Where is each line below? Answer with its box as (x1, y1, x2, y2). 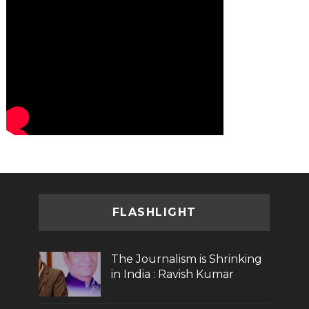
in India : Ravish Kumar (111, 267, 235, 281)
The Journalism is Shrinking (111, 252, 263, 266)
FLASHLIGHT (112, 205, 197, 219)
